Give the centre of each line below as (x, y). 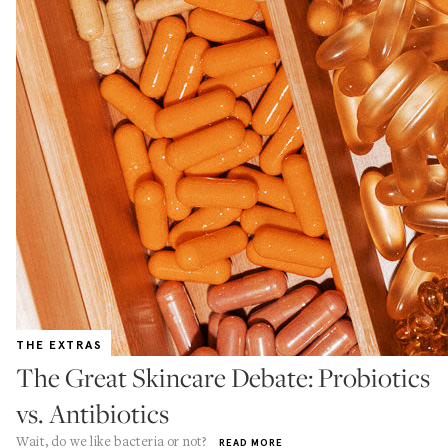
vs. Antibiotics (92, 413)
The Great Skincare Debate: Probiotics (223, 377)
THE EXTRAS (59, 345)
